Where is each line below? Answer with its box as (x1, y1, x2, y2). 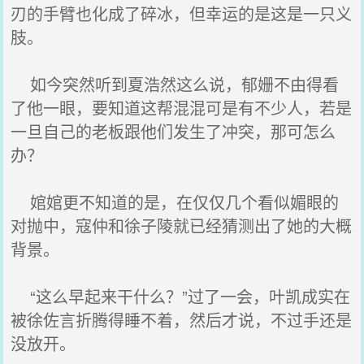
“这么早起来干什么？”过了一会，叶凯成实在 (11, 284, 351, 308)
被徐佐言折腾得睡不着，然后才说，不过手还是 (11, 308, 353, 331)
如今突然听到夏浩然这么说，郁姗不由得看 (11, 72, 340, 96)
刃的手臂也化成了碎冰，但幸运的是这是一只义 (11, 2, 353, 25)
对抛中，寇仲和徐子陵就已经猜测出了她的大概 (11, 214, 353, 237)
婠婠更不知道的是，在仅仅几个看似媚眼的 (11, 190, 340, 214)
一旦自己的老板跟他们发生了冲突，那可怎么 (11, 119, 336, 143)
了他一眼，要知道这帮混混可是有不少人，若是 (11, 96, 353, 119)
